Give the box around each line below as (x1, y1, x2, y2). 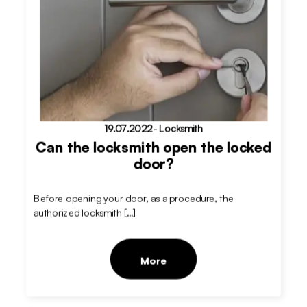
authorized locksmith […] (33, 206, 136, 219)
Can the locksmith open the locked (36, 138, 271, 156)
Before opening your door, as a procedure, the (33, 191, 234, 204)
